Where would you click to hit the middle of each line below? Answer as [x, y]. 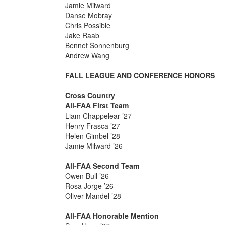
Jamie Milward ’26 [94, 146]
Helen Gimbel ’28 [92, 136]
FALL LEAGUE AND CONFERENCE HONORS [140, 75]
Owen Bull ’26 [87, 176]
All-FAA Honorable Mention [112, 216]
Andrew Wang [88, 55]
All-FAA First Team [97, 105]
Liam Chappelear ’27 [98, 116]
